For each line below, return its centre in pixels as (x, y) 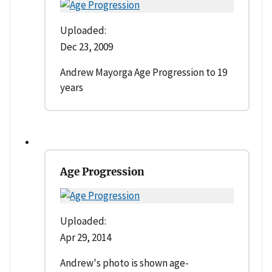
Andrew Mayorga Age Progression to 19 (144, 73)
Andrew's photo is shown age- (124, 263)
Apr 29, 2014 (86, 238)
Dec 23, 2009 (87, 47)
